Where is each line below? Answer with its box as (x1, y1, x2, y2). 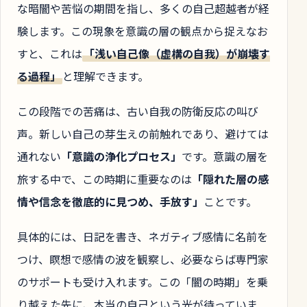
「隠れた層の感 (192, 170, 269, 187)
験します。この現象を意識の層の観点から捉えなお (17, 22, 268, 39)
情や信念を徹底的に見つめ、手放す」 (17, 193, 204, 210)
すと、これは (17, 45, 82, 62)
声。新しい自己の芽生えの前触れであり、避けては (17, 125, 269, 142)
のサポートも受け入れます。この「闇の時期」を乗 (17, 273, 268, 291)
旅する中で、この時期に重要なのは (17, 170, 192, 187)
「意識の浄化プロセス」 (61, 147, 182, 164)
